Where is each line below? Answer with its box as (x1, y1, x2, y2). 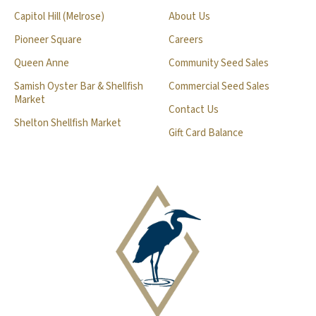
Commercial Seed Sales (169, 79, 269, 94)
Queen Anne (14, 56, 69, 71)
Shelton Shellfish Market (14, 116, 121, 130)
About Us (169, 9, 210, 24)
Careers (169, 32, 203, 47)
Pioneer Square (14, 32, 82, 47)
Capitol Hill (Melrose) (14, 9, 104, 24)
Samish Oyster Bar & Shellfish (14, 79, 143, 94)
